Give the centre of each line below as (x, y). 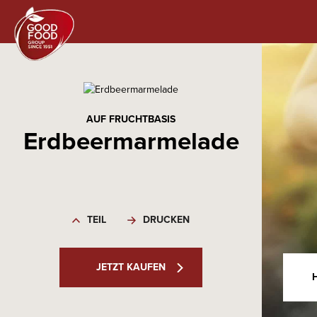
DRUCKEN (166, 220)
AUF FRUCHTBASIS (131, 119)
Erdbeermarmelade (131, 141)
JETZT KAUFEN (131, 267)
